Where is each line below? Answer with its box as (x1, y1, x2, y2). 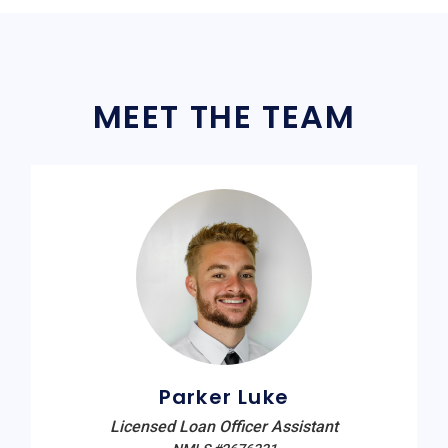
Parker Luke (158, 383, 290, 412)
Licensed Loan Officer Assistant (110, 417, 338, 437)
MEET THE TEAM (92, 94, 356, 140)
